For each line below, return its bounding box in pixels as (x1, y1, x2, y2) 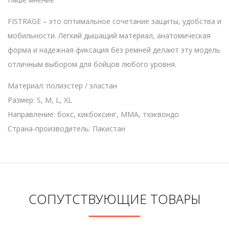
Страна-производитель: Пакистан (8, 123, 125, 133)
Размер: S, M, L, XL (8, 95, 72, 105)
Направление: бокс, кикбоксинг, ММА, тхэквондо (8, 109, 179, 119)
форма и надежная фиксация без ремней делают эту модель (8, 44, 220, 55)
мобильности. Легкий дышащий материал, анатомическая (8, 30, 211, 40)
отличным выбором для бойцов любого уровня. (8, 59, 176, 69)
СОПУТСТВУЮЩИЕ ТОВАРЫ (28, 190, 201, 208)
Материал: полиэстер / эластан (8, 80, 117, 90)
